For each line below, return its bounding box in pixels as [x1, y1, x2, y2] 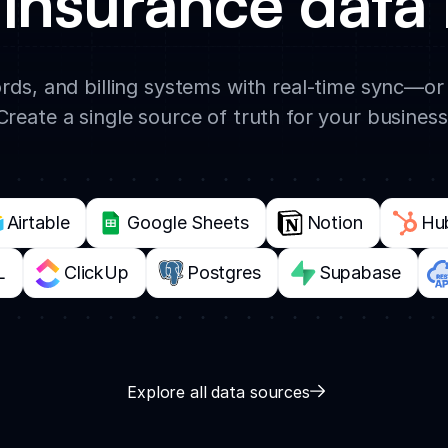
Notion [306, 211, 363, 233]
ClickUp [63, 261, 129, 283]
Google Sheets [127, 211, 249, 233]
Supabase [318, 261, 401, 283]
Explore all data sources [127, 381, 310, 402]
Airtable [6, 211, 70, 233]
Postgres [186, 261, 261, 283]
